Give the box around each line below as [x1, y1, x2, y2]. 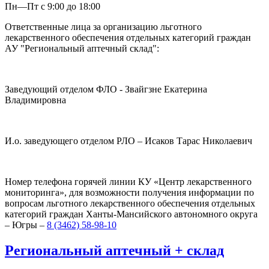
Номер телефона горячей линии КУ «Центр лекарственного [5, 176, 252, 187]
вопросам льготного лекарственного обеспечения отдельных [5, 198, 255, 208]
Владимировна [5, 94, 66, 105]
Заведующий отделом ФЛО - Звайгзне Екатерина [5, 83, 207, 94]
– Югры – [5, 219, 47, 230]
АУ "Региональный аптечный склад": [5, 43, 159, 53]
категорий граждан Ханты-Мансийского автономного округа [5, 208, 258, 219]
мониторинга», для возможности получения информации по [5, 187, 254, 198]
